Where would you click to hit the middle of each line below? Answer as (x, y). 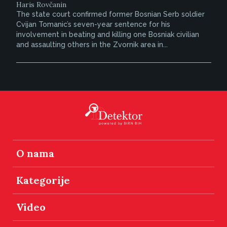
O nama (35, 154)
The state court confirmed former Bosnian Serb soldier (110, 14)
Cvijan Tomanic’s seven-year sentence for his (93, 25)
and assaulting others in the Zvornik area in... (92, 45)
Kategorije (43, 180)
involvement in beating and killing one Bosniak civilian (107, 35)
